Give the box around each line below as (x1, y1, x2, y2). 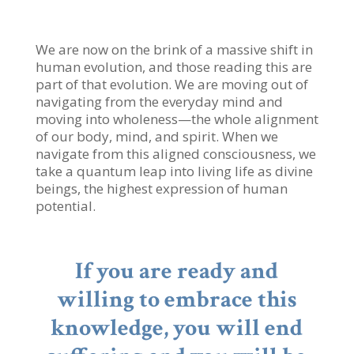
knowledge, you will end (51, 312, 303, 344)
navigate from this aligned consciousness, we (35, 144, 316, 163)
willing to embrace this (57, 284, 297, 315)
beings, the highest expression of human (35, 179, 288, 198)
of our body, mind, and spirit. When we (35, 126, 278, 145)
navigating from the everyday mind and (35, 92, 283, 111)
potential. (35, 196, 96, 215)
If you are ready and (75, 255, 279, 287)
